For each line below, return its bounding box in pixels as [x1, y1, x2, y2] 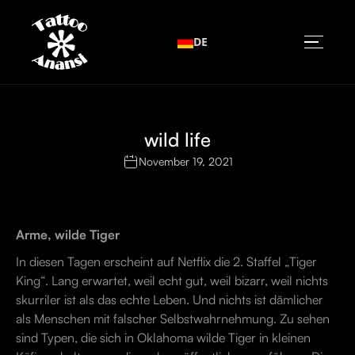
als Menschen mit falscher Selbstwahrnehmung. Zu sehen [16, 311, 330, 326]
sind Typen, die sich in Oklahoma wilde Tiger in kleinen [16, 330, 311, 345]
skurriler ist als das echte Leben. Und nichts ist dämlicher [16, 292, 323, 307]
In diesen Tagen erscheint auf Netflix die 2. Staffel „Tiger [16, 254, 317, 269]
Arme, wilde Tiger [16, 227, 120, 242]
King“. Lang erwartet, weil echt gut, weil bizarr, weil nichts [16, 273, 328, 288]
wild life [144, 128, 211, 151]
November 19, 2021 [138, 155, 233, 168]
